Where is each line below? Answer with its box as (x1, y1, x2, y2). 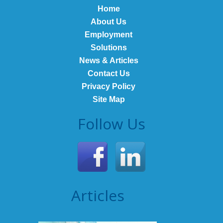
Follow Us (78, 113, 145, 134)
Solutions (90, 43, 127, 52)
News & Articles (79, 56, 138, 65)
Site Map (92, 95, 125, 104)
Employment (85, 30, 132, 39)
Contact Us (87, 69, 130, 78)
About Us (91, 17, 126, 26)
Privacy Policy (82, 82, 135, 91)
